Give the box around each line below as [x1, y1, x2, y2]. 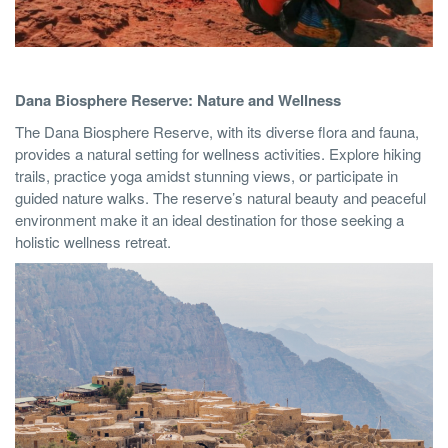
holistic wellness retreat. [15, 230, 171, 252]
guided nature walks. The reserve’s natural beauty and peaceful [15, 186, 426, 208]
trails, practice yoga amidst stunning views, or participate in [15, 164, 398, 186]
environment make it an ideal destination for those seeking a [15, 208, 404, 230]
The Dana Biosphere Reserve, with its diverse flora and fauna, [15, 120, 419, 142]
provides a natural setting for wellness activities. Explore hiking [15, 142, 421, 164]
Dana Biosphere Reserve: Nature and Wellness [15, 88, 341, 111]
